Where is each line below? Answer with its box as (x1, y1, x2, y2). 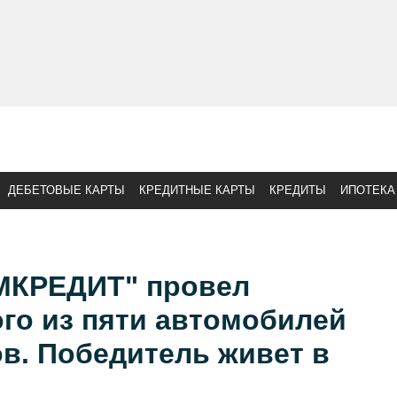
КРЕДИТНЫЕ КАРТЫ (139, 183, 255, 197)
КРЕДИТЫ (269, 183, 326, 197)
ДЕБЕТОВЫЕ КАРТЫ (8, 183, 125, 197)
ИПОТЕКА (340, 183, 395, 197)
